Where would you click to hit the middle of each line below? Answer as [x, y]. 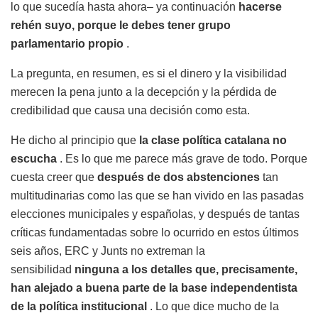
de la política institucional [79, 307]
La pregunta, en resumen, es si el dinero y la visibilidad [149, 74]
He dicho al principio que [75, 141]
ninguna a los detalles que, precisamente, [186, 270]
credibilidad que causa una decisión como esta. [130, 111]
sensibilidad [43, 270]
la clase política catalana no [213, 141]
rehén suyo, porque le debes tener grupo [121, 26]
